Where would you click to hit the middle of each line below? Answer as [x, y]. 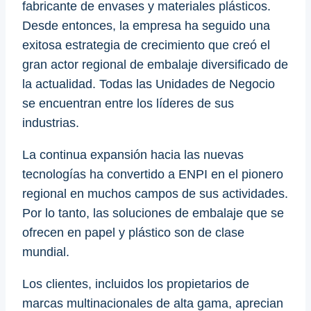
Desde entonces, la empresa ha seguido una [146, 25]
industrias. [51, 123]
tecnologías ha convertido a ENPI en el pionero [153, 174]
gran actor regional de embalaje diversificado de [155, 64]
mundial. [46, 252]
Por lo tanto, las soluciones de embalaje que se [153, 213]
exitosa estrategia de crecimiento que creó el [146, 45]
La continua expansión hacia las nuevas [133, 154]
